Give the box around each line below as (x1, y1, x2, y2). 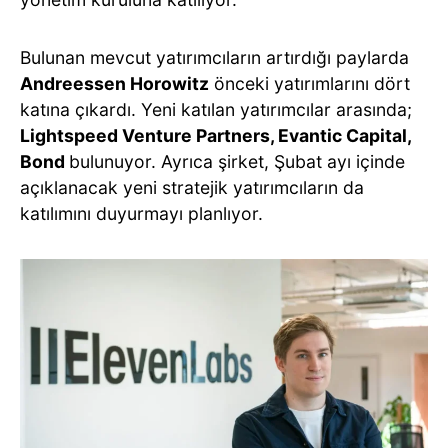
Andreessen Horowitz (20, 73, 209, 95)
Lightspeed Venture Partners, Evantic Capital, (20, 125, 411, 147)
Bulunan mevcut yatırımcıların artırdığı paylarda (20, 47, 409, 69)
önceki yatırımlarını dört (209, 73, 410, 95)
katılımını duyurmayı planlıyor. (20, 203, 263, 225)
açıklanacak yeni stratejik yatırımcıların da (20, 177, 364, 199)
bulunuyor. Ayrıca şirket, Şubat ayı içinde (69, 151, 405, 173)
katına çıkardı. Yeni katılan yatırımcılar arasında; (20, 99, 412, 121)
